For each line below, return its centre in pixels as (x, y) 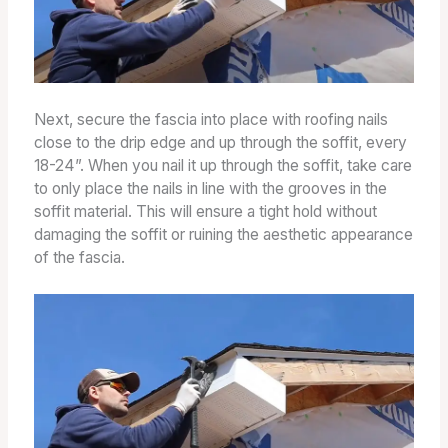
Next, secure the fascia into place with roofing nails (210, 120)
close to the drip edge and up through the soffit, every (220, 143)
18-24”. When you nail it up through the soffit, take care (222, 166)
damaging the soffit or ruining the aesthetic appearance (223, 235)
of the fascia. (79, 258)
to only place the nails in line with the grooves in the (210, 189)
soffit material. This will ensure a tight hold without (205, 212)
